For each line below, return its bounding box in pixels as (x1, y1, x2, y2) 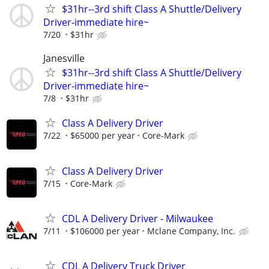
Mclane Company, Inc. (147, 225, 235, 237)
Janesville (43, 52, 85, 65)
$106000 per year (70, 225, 140, 237)
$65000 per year (70, 130, 135, 142)
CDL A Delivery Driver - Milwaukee (62, 211, 213, 225)
